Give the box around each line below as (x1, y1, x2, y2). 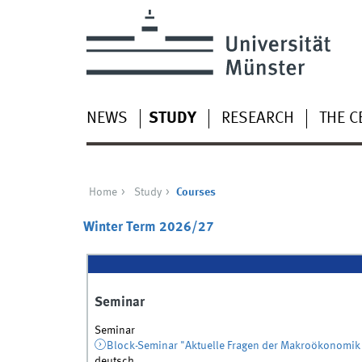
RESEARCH (221, 110, 294, 127)
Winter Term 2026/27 (82, 221, 214, 235)
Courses (175, 186, 216, 198)
